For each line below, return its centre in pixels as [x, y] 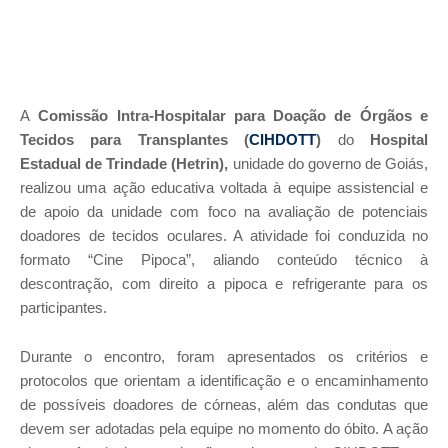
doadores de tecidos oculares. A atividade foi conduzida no [224, 235]
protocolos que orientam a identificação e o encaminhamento [224, 380]
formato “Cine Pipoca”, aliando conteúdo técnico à [224, 259]
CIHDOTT [283, 139]
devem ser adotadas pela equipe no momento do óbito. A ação [224, 428]
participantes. [63, 307]
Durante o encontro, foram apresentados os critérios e [224, 356]
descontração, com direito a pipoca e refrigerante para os [224, 283]
